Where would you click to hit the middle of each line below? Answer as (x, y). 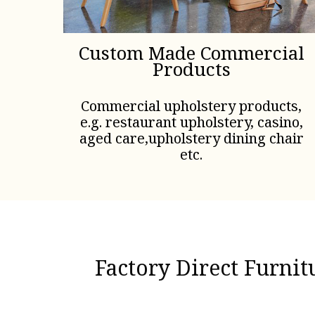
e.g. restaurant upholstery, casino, (191, 122)
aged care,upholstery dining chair (191, 139)
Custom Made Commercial (191, 53)
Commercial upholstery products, (192, 106)
